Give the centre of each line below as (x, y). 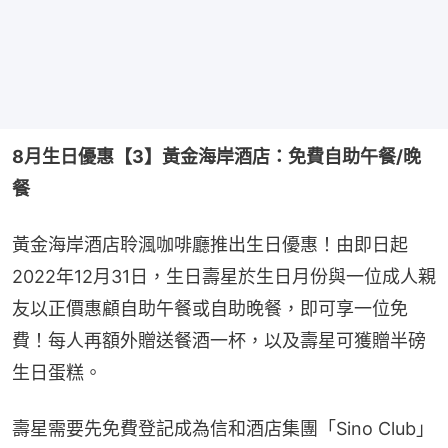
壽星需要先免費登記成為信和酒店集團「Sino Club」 (223, 429)
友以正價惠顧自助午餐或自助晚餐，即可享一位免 (210, 309)
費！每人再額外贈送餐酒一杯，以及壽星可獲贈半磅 (219, 341)
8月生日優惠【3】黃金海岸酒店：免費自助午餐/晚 (216, 157)
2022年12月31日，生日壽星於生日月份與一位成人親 (224, 277)
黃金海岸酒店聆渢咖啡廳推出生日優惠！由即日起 (210, 245)
